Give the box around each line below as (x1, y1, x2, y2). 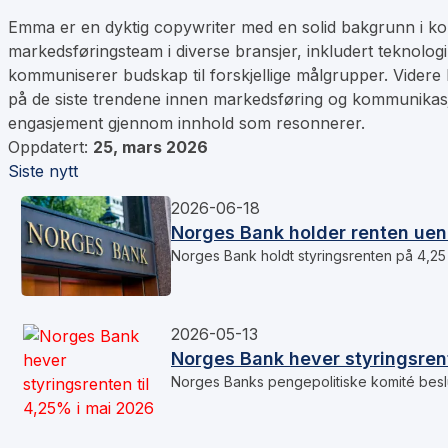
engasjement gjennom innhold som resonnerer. (8, 113, 365, 134)
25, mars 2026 (93, 137, 208, 158)
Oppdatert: (8, 137, 93, 158)
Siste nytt (8, 161, 78, 182)
